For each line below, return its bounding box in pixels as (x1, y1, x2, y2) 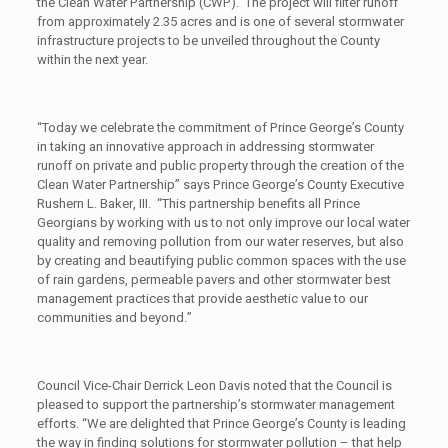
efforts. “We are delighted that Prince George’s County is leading (36, 414, 406, 434)
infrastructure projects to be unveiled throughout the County (36, 31, 380, 51)
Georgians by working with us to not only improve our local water (36, 213, 410, 233)
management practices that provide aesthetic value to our (36, 289, 368, 309)
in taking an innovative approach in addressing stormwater (36, 137, 374, 157)
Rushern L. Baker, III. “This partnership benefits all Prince (36, 194, 360, 214)
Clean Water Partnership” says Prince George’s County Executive (36, 175, 404, 195)
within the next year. (36, 50, 148, 70)
